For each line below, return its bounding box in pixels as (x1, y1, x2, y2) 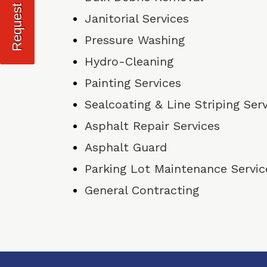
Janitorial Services (85, 11, 189, 26)
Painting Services (85, 76, 181, 91)
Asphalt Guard (85, 140, 167, 155)
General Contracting (85, 183, 199, 198)
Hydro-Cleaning (85, 54, 173, 69)
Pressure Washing (85, 33, 185, 48)
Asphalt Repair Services (85, 119, 220, 133)
